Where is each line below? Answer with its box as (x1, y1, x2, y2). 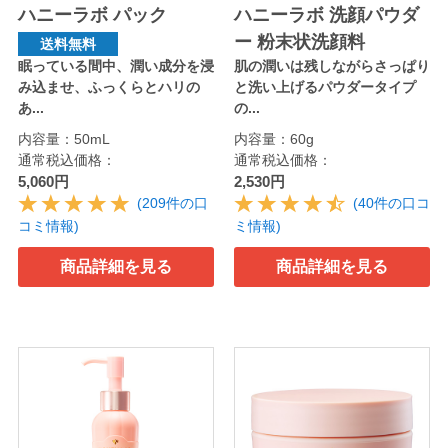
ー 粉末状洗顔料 (234, 32, 365, 53)
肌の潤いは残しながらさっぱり (234, 58, 430, 75)
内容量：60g (234, 131, 314, 148)
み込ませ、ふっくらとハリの (17, 79, 200, 96)
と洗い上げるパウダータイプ (234, 79, 416, 96)
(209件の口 (136, 195, 208, 212)
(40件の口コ (353, 195, 430, 212)
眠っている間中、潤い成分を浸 (17, 58, 214, 75)
